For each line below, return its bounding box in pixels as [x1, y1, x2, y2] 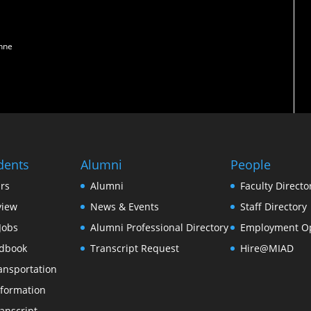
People [230, 155, 271, 173]
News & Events [90, 199, 159, 213]
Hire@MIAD [240, 241, 294, 255]
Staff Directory [240, 199, 307, 213]
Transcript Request [90, 241, 179, 255]
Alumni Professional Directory [90, 220, 228, 234]
